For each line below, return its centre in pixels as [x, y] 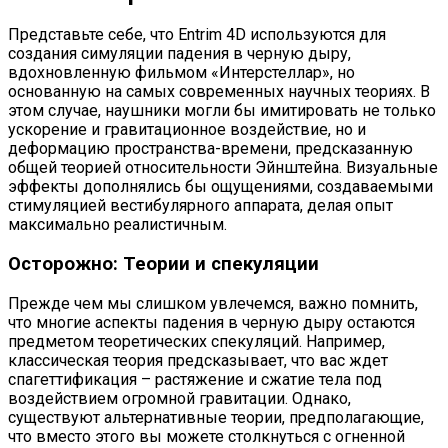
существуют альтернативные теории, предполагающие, [216, 417]
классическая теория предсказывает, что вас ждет [198, 360]
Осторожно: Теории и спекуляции [163, 264]
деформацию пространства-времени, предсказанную [210, 149]
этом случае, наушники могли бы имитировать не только [222, 111]
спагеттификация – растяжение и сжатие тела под [195, 379]
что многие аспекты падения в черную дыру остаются [211, 322]
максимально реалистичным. [117, 225]
